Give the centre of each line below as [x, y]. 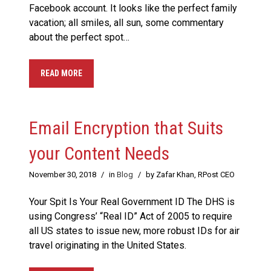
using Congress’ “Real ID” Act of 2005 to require [131, 217]
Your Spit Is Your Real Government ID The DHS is [132, 202]
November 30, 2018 [63, 175]
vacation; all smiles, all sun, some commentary [126, 23]
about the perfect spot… [79, 38]
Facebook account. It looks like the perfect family [133, 8]
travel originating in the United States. [108, 246]
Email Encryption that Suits [126, 128]
